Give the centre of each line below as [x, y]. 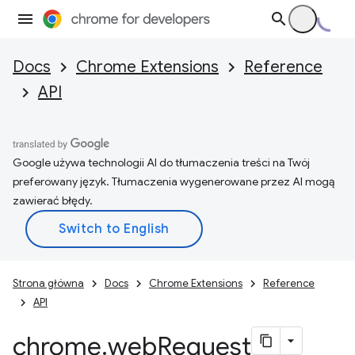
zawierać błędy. [53, 200]
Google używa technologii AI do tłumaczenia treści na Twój [161, 162]
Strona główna [48, 283]
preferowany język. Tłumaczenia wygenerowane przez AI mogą [174, 181]
